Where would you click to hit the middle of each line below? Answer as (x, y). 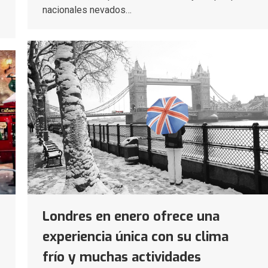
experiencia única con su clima (135, 236)
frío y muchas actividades (122, 257)
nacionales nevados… (87, 10)
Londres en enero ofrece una (131, 216)
